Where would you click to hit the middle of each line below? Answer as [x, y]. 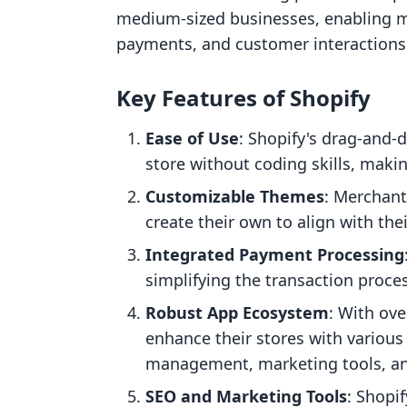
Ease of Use [192, 138]
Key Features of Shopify [243, 98]
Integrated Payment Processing [275, 254]
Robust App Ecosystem [237, 313]
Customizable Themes [235, 196]
